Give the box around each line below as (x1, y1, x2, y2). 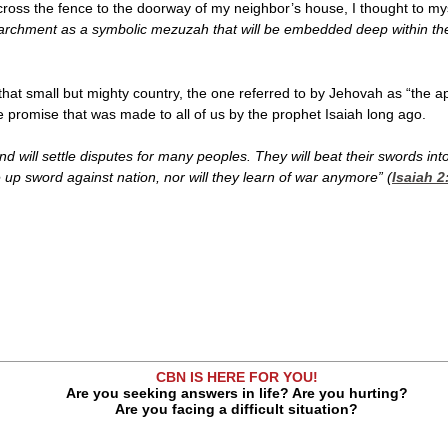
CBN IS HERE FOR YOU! (155, 368, 318, 385)
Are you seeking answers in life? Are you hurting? (65, 384, 408, 401)
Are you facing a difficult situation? (115, 400, 358, 417)
